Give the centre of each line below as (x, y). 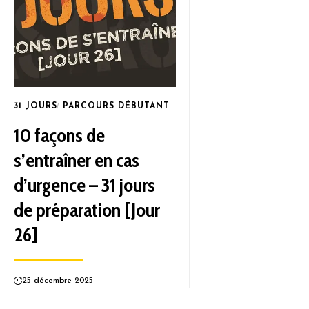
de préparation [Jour (87, 210)
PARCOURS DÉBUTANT (116, 106)
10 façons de (59, 135)
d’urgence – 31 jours (84, 185)
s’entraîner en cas (77, 160)
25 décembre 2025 (58, 281)
